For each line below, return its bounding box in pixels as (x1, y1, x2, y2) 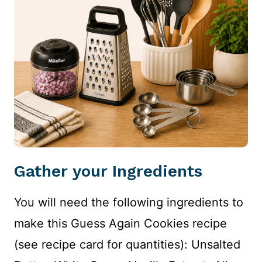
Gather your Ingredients (14, 161, 202, 181)
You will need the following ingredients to (14, 195, 243, 209)
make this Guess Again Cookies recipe (14, 216, 227, 230)
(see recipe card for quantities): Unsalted (14, 237, 240, 251)
